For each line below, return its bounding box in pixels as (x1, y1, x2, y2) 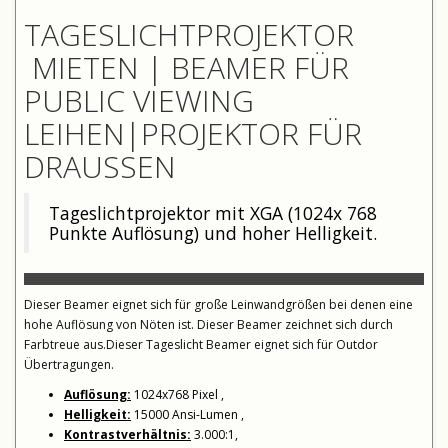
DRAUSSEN (24, 145, 176, 187)
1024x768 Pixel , (131, 385, 224, 403)
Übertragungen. (24, 355, 114, 373)
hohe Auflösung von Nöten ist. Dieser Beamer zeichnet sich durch (24, 315, 393, 333)
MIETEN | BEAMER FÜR (24, 46, 349, 88)
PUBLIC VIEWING (24, 79, 254, 121)
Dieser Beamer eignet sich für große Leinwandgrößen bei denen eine (24, 295, 413, 313)
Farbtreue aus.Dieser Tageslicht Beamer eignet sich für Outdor (24, 335, 378, 353)
